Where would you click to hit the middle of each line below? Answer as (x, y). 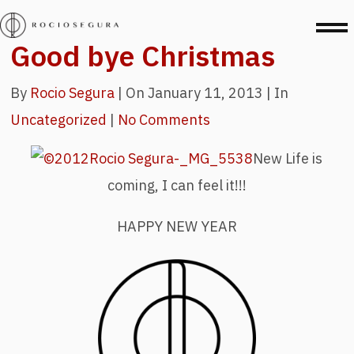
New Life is (288, 158)
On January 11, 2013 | (199, 93)
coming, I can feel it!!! (177, 185)
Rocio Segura (73, 93)
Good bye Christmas (143, 56)
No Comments (164, 120)
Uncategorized (59, 120)
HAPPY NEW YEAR (177, 226)
